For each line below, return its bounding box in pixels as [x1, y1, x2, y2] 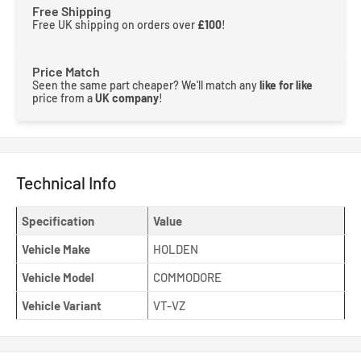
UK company [95, 90, 159, 105]
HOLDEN [153, 242, 198, 257]
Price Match [32, 63, 100, 79]
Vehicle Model [22, 270, 94, 285]
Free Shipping [32, 2, 111, 19]
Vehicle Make [22, 242, 90, 257]
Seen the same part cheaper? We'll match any [32, 77, 259, 92]
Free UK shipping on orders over [32, 17, 197, 31]
